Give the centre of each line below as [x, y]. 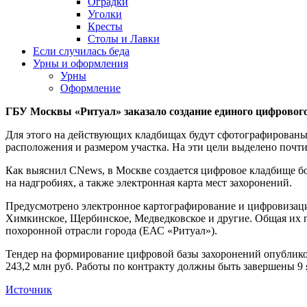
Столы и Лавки [124, 39]
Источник [29, 290]
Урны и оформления [81, 63]
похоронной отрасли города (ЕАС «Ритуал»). [111, 231]
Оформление [90, 88]
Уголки [105, 14]
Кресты [105, 26]
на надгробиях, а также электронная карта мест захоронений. [149, 183]
